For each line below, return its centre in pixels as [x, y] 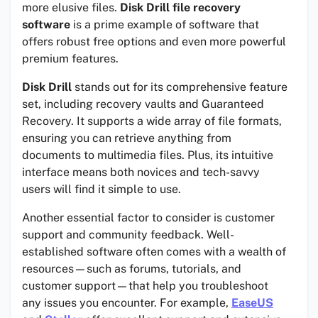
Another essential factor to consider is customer [148, 218]
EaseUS [252, 303]
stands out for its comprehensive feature [180, 87]
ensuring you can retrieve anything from [127, 138]
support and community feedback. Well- [128, 235]
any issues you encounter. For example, [127, 303]
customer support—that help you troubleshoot [145, 286]
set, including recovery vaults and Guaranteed [143, 104]
